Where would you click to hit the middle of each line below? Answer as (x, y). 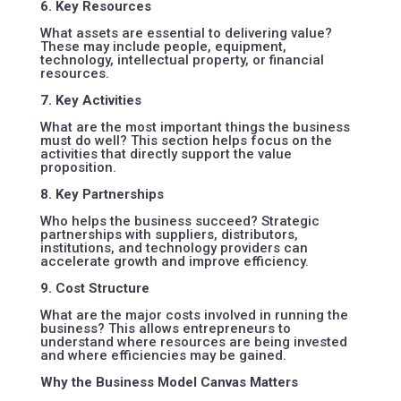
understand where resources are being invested (193, 341)
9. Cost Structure (94, 288)
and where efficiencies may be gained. (163, 355)
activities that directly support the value (166, 154)
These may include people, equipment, (163, 46)
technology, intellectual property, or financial (182, 60)
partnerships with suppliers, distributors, (169, 234)
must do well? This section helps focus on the (186, 140)
